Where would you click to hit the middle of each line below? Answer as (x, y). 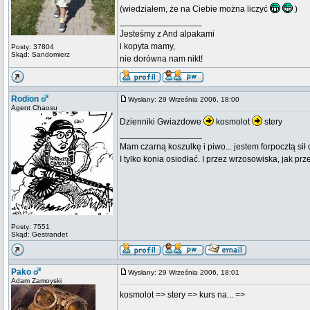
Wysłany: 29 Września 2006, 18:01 (187, 272)
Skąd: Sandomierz (40, 54)
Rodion (25, 99)
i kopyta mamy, (147, 46)
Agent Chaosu (34, 108)
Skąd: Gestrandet (39, 234)
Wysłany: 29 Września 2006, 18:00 (187, 99)
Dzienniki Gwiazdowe (162, 122)
